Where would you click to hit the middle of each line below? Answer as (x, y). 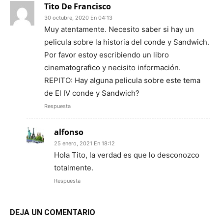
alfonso (69, 132)
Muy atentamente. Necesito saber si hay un (119, 29)
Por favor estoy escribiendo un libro (107, 55)
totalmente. (74, 167)
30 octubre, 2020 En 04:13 (78, 17)
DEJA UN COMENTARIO (53, 212)
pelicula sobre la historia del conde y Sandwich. (127, 42)
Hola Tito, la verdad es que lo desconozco (127, 155)
